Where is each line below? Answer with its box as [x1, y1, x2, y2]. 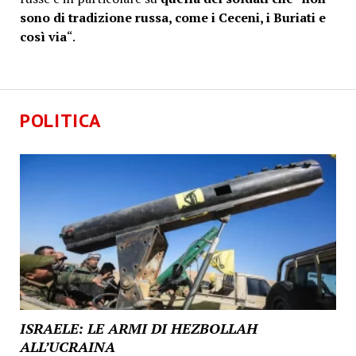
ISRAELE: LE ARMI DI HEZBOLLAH [19, 319, 257, 339]
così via [19, 27, 67, 45]
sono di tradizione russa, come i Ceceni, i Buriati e [19, 8, 326, 26]
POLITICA [19, 108, 102, 133]
